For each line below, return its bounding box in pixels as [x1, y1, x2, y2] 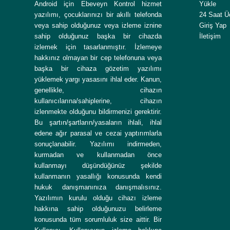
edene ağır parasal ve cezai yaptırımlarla [34, 129, 162, 138]
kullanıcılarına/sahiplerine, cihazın [34, 97, 162, 105]
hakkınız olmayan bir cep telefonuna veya [34, 54, 162, 62]
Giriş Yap [199, 22, 226, 30]
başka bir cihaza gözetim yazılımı [34, 65, 162, 73]
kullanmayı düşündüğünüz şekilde [34, 162, 162, 170]
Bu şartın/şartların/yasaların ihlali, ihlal [34, 119, 162, 127]
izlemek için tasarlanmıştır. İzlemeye [34, 43, 162, 51]
